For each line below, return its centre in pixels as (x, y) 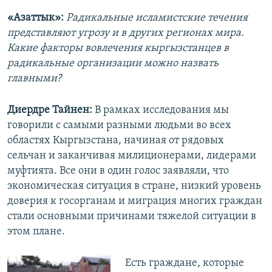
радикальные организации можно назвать (113, 64)
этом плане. (36, 232)
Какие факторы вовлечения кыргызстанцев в (118, 49)
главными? (34, 79)
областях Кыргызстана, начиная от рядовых (116, 141)
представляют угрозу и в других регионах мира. (126, 33)
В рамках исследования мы (161, 110)
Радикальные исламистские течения (157, 18)
